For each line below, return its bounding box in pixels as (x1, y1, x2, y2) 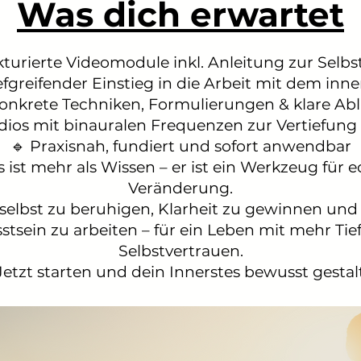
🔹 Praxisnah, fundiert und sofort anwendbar (10, 137, 351, 156)
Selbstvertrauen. (118, 242, 243, 260)
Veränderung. (128, 179, 233, 197)
